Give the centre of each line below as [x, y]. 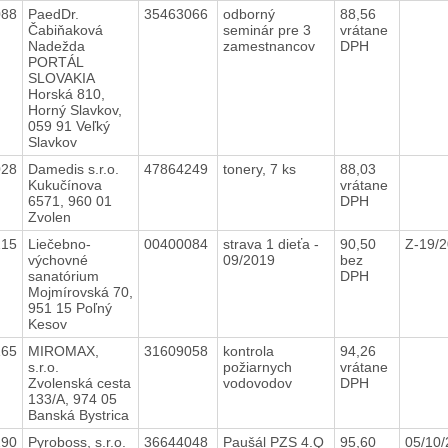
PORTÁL [55, 61]
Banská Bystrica [78, 414]
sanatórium [63, 275]
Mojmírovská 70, [80, 291]
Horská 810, [66, 93]
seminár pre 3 [266, 29]
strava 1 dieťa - [270, 243]
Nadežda [56, 45]
